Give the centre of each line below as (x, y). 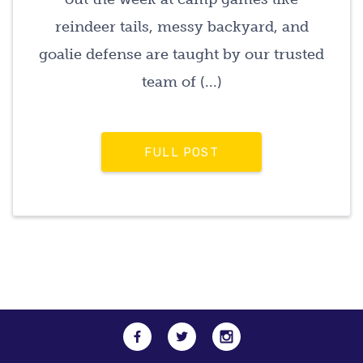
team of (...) (181, 82)
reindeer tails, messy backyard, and (181, 27)
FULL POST (181, 153)
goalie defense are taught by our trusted (181, 55)
